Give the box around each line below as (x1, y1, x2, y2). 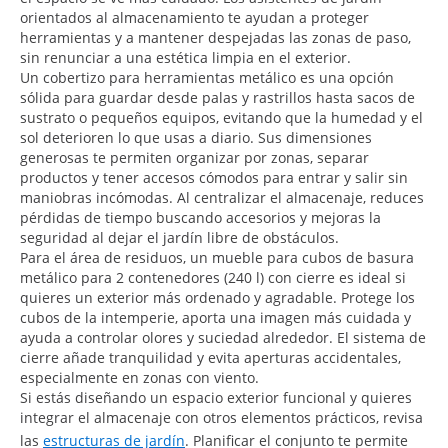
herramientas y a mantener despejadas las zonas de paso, (20, 27, 411, 47)
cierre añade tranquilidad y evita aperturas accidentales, (20, 347, 401, 367)
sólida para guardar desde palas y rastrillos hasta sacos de (20, 87, 415, 107)
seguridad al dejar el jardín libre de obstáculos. (20, 227, 339, 247)
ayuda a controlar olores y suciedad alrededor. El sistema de (20, 327, 426, 347)
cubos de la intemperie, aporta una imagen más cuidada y (20, 307, 411, 327)
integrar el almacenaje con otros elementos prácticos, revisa (20, 407, 423, 427)
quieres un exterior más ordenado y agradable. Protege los (20, 287, 415, 307)
